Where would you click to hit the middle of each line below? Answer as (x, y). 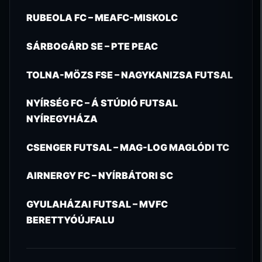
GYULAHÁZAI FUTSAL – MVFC (97, 204)
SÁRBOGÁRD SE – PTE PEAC (92, 46)
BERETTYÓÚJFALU (70, 220)
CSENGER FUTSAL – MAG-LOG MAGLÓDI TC (128, 147)
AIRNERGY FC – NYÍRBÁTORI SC (100, 176)
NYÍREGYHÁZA (62, 119)
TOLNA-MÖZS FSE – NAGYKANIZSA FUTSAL (130, 75)
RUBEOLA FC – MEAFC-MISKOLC (102, 18)
